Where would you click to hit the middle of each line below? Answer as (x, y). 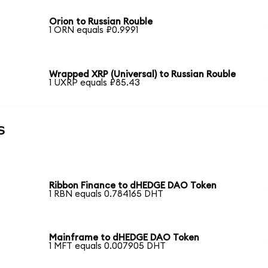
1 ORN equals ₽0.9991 (94, 31)
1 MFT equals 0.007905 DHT (108, 246)
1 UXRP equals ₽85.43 (95, 83)
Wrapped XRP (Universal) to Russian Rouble (143, 75)
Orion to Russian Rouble (101, 22)
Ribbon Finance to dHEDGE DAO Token (133, 185)
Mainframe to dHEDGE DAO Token (124, 238)
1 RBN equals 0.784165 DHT (106, 194)
